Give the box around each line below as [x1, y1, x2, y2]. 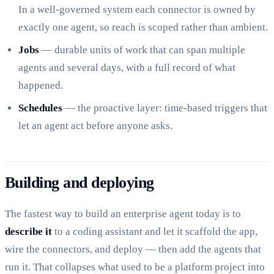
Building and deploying [5, 173, 154, 191]
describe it [5, 226, 52, 238]
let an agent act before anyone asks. [18, 120, 173, 132]
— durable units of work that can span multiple [39, 44, 246, 56]
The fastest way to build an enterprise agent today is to [5, 208, 241, 220]
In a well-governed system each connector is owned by [18, 4, 256, 16]
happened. [18, 80, 64, 92]
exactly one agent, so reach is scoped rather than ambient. [18, 21, 268, 34]
